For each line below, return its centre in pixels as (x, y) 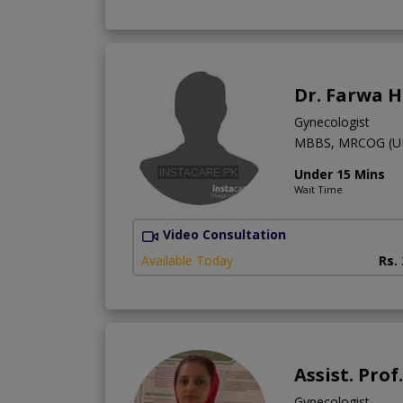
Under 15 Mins (340, 175)
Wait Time (318, 190)
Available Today (187, 260)
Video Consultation (224, 235)
